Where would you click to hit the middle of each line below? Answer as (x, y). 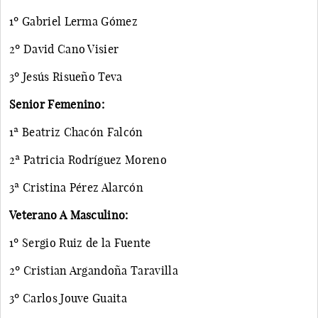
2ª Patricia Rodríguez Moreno (88, 159)
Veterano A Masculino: (69, 215)
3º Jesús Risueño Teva (66, 76)
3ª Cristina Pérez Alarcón (76, 187)
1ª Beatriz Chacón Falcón (76, 132)
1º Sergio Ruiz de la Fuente (80, 242)
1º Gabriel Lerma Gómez (74, 21)
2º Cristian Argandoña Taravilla (94, 270)
